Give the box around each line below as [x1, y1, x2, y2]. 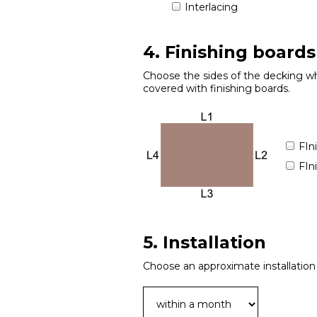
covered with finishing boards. [143, 82, 290, 96]
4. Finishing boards [143, 42, 316, 63]
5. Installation [143, 232, 266, 253]
